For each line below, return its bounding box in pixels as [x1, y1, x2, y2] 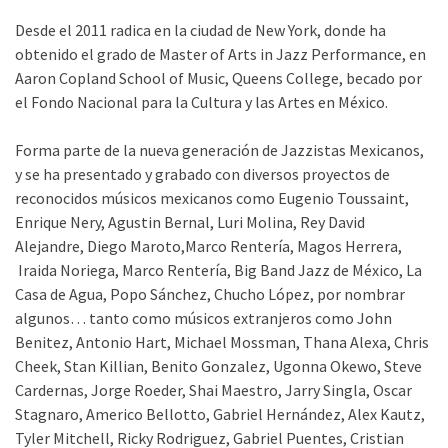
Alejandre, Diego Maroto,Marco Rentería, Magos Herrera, [15, 236, 402, 256]
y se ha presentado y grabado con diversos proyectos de [15, 164, 390, 184]
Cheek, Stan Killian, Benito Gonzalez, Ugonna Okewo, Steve [15, 356, 422, 376]
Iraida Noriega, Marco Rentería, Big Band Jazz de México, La [15, 260, 422, 280]
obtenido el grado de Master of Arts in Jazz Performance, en [15, 44, 426, 64]
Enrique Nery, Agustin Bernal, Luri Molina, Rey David [15, 212, 365, 232]
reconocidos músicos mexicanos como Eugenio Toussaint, [15, 188, 409, 208]
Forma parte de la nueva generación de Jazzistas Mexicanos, [15, 140, 424, 160]
